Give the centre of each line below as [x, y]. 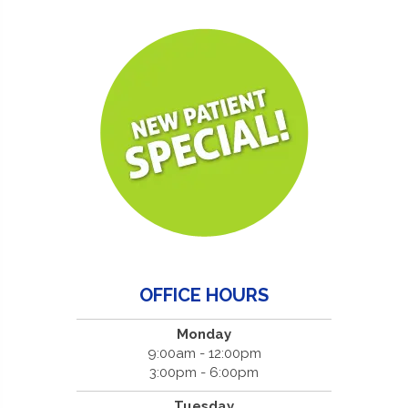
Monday [204, 334]
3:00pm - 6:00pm [204, 372]
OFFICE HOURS [204, 295]
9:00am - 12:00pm [204, 353]
